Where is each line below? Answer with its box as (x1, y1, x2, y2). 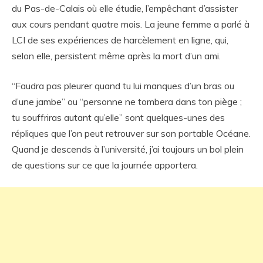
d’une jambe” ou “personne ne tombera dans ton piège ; (12, 95, 242, 107)
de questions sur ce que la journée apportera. (12, 159, 198, 171)
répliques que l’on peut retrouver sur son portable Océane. (12, 127, 251, 139)
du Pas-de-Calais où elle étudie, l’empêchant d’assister (12, 2, 238, 14)
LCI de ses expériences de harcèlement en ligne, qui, (12, 33, 228, 46)
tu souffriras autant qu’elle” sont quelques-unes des (12, 111, 225, 123)
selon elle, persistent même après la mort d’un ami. (12, 49, 221, 62)
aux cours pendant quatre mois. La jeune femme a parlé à (12, 18, 249, 30)
